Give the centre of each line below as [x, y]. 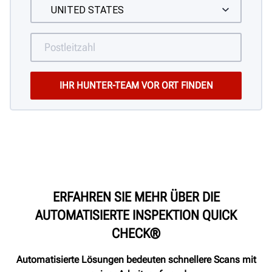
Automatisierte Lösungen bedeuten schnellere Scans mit [136, 259]
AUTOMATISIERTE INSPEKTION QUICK [136, 215]
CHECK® [136, 233]
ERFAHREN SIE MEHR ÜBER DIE [136, 197]
